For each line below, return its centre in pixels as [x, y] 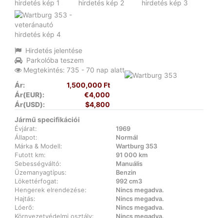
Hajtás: [25, 199]
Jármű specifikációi [47, 120]
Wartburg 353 [136, 146]
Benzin [126, 173]
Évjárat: [26, 129]
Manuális [129, 164]
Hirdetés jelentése [54, 50]
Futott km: [30, 155]
